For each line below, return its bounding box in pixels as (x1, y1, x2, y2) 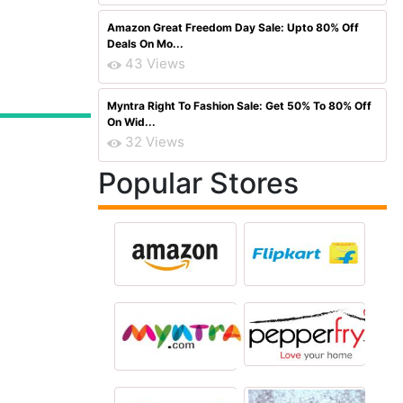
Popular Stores (98, 166, 299, 201)
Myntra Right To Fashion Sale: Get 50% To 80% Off (107, 99, 372, 112)
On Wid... (107, 115, 156, 129)
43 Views (125, 55, 185, 72)
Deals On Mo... (107, 37, 184, 50)
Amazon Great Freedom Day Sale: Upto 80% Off (107, 21, 359, 34)
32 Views (125, 133, 184, 150)
